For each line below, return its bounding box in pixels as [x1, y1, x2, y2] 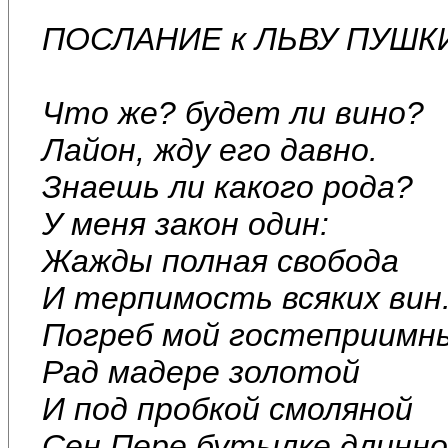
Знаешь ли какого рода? [42, 168, 413, 205]
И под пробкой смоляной [42, 390, 413, 427]
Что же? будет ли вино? [42, 94, 424, 131]
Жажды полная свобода [42, 242, 399, 279]
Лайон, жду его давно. [42, 131, 378, 168]
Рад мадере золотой [42, 353, 360, 390]
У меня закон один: [42, 205, 329, 242]
